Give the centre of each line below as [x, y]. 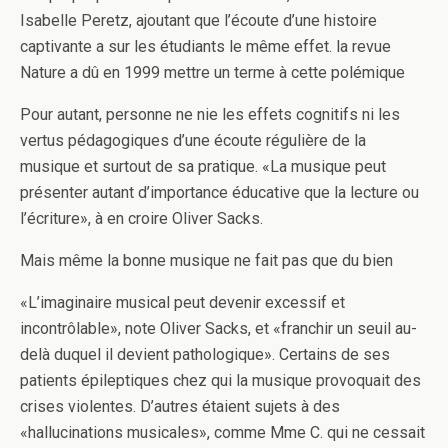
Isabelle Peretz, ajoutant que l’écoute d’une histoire [198, 21]
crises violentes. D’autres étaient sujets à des [180, 407]
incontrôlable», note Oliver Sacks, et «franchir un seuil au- [218, 329]
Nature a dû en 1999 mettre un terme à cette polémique [212, 73]
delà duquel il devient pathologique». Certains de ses [205, 355]
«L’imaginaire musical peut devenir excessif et [182, 303]
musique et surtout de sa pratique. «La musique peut [203, 167]
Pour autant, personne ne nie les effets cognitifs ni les [210, 115]
